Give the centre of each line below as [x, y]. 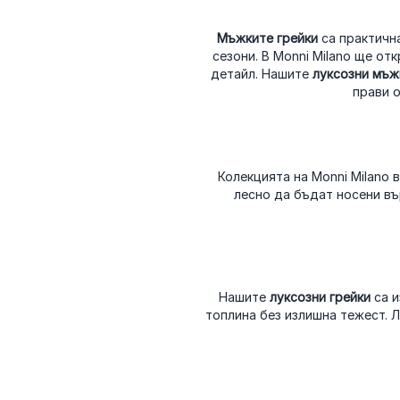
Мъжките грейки [267, 37]
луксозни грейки [320, 296]
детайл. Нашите [261, 73]
